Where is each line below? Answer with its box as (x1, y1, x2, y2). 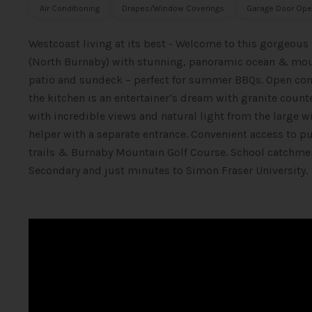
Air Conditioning (39, 3, 100, 13)
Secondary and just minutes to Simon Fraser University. (28, 164, 308, 177)
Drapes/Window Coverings (121, 3, 224, 13)
